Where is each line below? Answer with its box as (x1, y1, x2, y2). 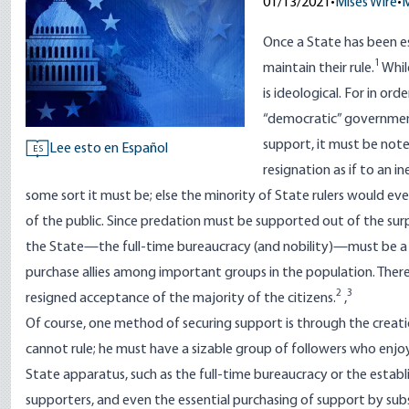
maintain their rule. (263, 61, 374, 76)
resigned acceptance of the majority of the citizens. (26, 291, 336, 306)
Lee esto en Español (49, 142, 168, 156)
